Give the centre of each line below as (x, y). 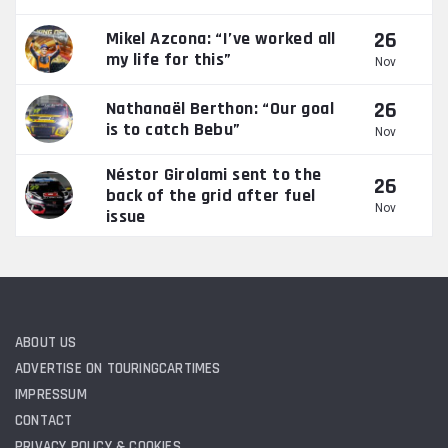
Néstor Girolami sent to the (213, 174)
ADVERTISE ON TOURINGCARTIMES (118, 368)
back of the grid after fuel (210, 195)
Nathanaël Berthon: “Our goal (219, 109)
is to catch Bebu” (173, 130)
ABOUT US (46, 342)
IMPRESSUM (51, 394)
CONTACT (44, 420)
